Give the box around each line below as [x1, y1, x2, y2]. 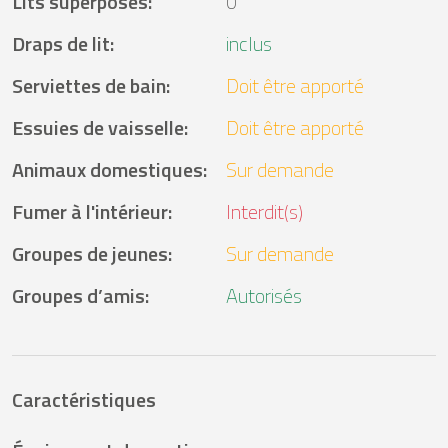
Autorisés [226, 279, 302, 311]
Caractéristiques [12, 383, 156, 415]
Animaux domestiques [12, 153, 203, 185]
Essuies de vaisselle [12, 111, 184, 143]
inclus [226, 27, 272, 59]
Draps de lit [12, 27, 110, 59]
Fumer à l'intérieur [12, 195, 168, 227]
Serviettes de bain [12, 69, 166, 101]
